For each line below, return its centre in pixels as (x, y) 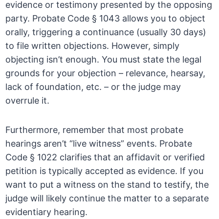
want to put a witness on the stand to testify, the (107, 185)
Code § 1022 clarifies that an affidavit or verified (105, 157)
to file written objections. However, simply (93, 46)
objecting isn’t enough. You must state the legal (104, 60)
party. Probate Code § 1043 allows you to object (106, 19)
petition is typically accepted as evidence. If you (105, 171)
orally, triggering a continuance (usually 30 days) (106, 32)
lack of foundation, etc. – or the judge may (93, 87)
